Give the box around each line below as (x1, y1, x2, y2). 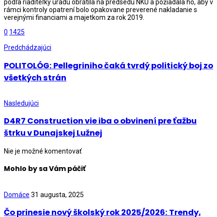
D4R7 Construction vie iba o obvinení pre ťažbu (4, 115, 197, 127)
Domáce (4, 190, 30, 199)
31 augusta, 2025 (31, 190, 84, 199)
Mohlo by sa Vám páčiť (4, 164, 86, 174)
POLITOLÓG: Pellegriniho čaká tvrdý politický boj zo (4, 60, 213, 71)
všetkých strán (4, 72, 66, 83)
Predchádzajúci (4, 44, 51, 52)
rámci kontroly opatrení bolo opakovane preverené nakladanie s (4, 6, 197, 14)
